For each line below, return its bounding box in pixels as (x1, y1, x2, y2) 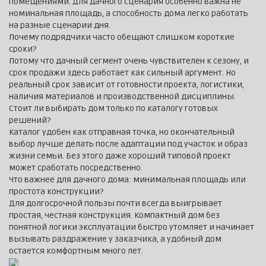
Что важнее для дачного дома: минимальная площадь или (9, 175, 246, 185)
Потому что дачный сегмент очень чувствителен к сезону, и (9, 56, 249, 66)
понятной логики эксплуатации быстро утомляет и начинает (9, 222, 254, 233)
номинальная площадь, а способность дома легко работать (9, 8, 248, 19)
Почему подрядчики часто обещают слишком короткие (9, 32, 235, 43)
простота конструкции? (9, 186, 103, 197)
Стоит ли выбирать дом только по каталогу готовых (9, 103, 218, 114)
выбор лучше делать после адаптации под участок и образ (9, 139, 248, 150)
